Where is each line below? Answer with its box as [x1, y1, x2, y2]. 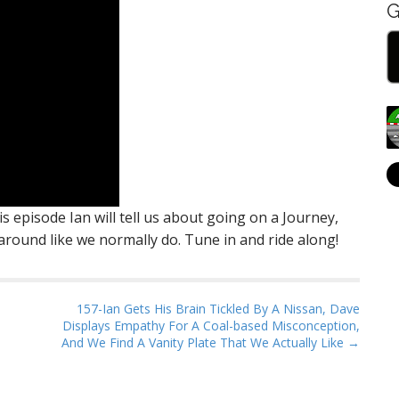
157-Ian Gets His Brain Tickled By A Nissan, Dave [77, 300, 360, 317]
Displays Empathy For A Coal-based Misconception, [62, 317, 360, 334]
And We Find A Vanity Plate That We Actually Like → [61, 334, 360, 351]
